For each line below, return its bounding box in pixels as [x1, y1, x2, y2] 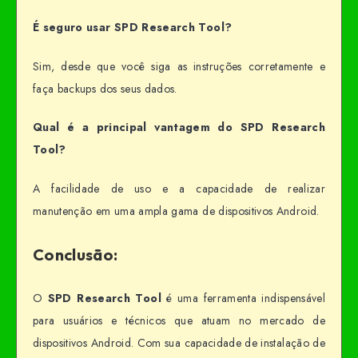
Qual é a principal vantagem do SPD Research [33, 119, 325, 136]
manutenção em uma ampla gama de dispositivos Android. [33, 203, 320, 220]
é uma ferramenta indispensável [161, 289, 326, 306]
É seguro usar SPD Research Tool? [33, 18, 233, 35]
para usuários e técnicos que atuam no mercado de [33, 312, 325, 328]
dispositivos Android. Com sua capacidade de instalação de [33, 334, 325, 351]
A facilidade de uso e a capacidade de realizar [33, 181, 325, 197]
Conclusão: [33, 245, 118, 265]
